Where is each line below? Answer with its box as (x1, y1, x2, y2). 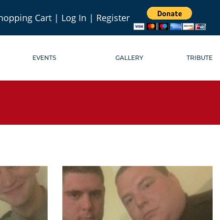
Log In (61, 12, 86, 24)
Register (96, 12, 130, 24)
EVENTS (32, 54, 56, 61)
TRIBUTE (187, 54, 213, 61)
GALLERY (115, 54, 144, 61)
